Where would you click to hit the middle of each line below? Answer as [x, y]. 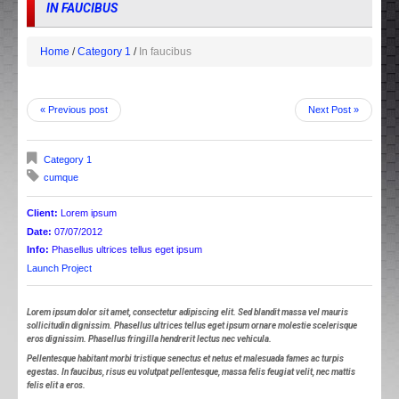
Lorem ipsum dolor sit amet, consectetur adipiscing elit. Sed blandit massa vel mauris [187, 312]
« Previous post [74, 110]
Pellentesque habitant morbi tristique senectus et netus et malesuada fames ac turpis [185, 359]
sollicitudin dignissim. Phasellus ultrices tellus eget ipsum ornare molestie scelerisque [192, 325]
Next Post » [334, 110]
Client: [42, 213]
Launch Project [59, 268]
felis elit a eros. [56, 386]
